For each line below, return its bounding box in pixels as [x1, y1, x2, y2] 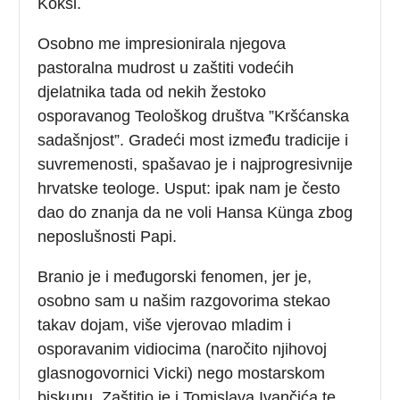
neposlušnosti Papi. [37, 227, 178, 246]
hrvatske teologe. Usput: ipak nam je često [37, 179, 341, 197]
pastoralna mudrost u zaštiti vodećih [37, 58, 295, 77]
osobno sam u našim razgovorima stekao [37, 291, 331, 310]
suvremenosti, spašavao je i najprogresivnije [37, 154, 354, 173]
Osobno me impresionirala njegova [37, 34, 287, 53]
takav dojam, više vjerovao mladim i [37, 315, 292, 334]
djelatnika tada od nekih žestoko [37, 82, 267, 101]
